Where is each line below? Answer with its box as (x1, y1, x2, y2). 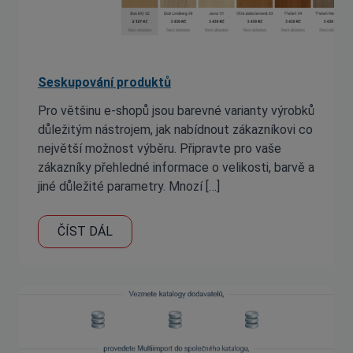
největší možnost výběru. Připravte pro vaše (38, 141, 281, 156)
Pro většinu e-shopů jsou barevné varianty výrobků (38, 103, 314, 118)
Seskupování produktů (38, 75, 171, 90)
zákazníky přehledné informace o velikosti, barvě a (38, 160, 314, 175)
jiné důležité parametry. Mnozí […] (38, 179, 220, 194)
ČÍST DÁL (58, 224, 113, 239)
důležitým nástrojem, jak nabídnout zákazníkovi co (38, 122, 313, 137)
